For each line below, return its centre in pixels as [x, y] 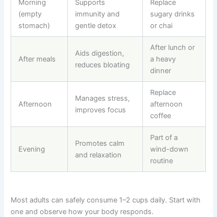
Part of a [164, 138]
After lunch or [173, 48]
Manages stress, [103, 99]
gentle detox [96, 26]
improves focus [101, 110]
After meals [37, 59]
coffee [161, 116]
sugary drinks [173, 14]
